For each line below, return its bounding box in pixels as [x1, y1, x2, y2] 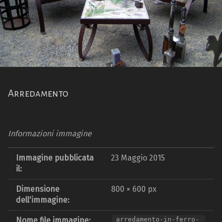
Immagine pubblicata [16, 153, 94, 163]
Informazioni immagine [8, 129, 92, 139]
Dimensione [16, 184, 59, 194]
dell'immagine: [16, 195, 69, 205]
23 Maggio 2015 [111, 153, 165, 163]
